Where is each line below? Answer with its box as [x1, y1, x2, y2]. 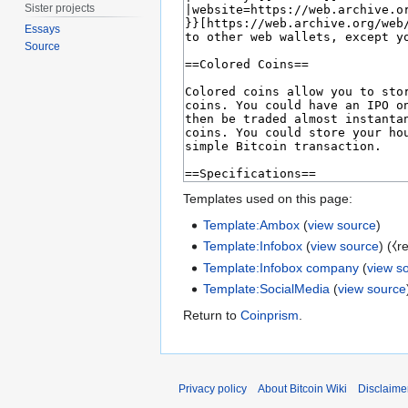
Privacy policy [178, 382, 247, 396]
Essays [25, 23, 61, 36]
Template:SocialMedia [203, 281, 331, 297]
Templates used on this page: [183, 191, 352, 207]
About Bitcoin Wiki [258, 382, 347, 396]
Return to [183, 308, 240, 323]
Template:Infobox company [203, 260, 360, 275]
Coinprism [240, 308, 299, 323]
